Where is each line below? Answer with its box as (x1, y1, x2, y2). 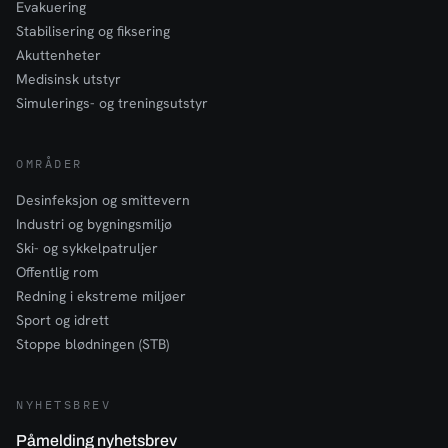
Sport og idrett (16, 311, 109, 329)
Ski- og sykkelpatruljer (16, 239, 158, 257)
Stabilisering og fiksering (16, 22, 170, 40)
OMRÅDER (16, 156, 83, 171)
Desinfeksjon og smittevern (16, 191, 190, 209)
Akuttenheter (16, 46, 101, 64)
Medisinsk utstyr (16, 70, 121, 88)
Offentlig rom (16, 263, 99, 281)
